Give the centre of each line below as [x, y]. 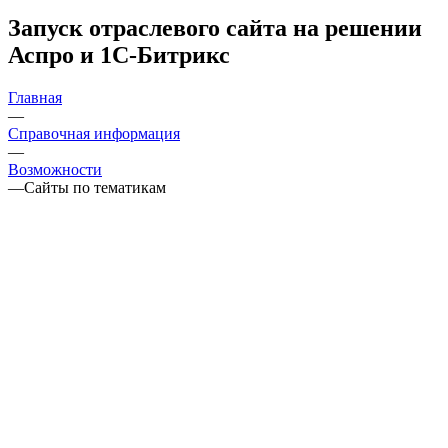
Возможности [55, 169]
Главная [35, 97]
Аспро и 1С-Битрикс [119, 54]
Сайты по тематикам [95, 187]
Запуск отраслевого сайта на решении [215, 27]
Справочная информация [94, 133]
